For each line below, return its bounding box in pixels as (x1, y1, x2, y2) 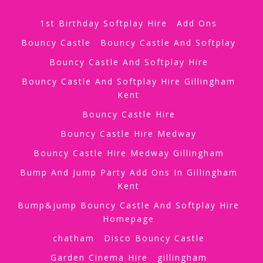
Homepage (103, 213, 154, 224)
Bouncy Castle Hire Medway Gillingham (33, 147, 224, 159)
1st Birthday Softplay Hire (40, 17, 167, 29)
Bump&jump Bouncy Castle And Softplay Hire (18, 199, 240, 211)
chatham (52, 232, 95, 244)
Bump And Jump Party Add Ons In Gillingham (19, 166, 238, 178)
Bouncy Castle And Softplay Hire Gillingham (22, 75, 235, 87)
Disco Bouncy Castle (103, 232, 205, 244)
